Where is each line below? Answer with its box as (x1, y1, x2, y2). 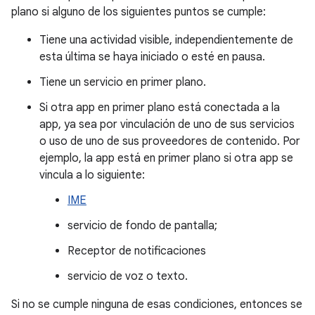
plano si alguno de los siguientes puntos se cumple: (11, 5, 266, 19)
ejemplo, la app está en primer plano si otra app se (39, 151, 293, 165)
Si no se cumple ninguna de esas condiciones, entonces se (11, 297, 302, 311)
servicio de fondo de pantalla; (67, 219, 217, 233)
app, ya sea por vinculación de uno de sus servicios (39, 117, 295, 131)
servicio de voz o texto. (67, 269, 188, 283)
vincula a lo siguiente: (39, 168, 145, 182)
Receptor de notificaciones (67, 244, 206, 258)
